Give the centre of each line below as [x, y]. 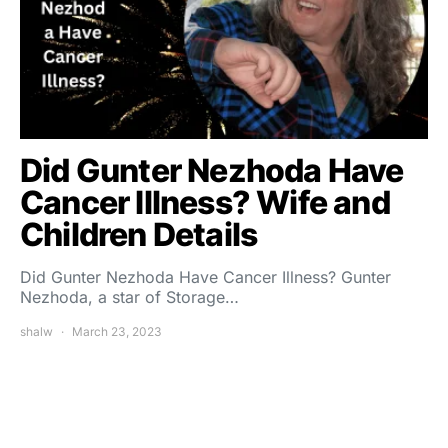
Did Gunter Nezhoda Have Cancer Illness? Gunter [205, 277]
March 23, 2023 [117, 332]
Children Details [139, 235]
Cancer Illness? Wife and [205, 203]
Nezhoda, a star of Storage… [129, 297]
